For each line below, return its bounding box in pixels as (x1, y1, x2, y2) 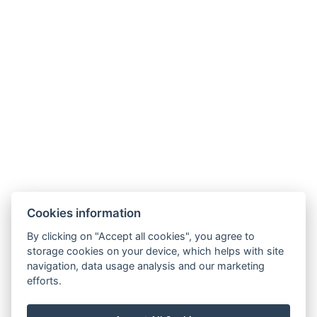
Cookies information (27, 205, 142, 220)
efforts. (27, 274, 62, 287)
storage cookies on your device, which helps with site (27, 244, 284, 257)
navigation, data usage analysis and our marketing (27, 259, 265, 272)
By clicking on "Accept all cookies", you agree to (27, 229, 255, 242)
